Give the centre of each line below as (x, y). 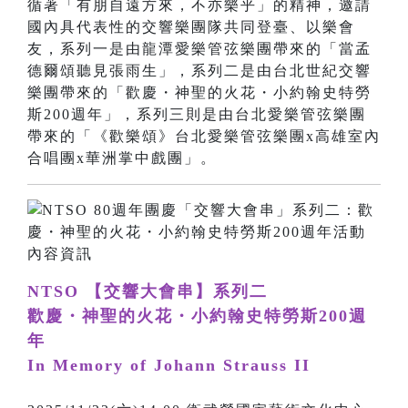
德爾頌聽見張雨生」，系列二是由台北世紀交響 (199, 71)
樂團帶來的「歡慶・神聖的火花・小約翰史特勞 (199, 93)
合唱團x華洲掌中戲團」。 (122, 158)
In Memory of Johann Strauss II (169, 366)
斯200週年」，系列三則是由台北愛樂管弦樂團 (197, 115)
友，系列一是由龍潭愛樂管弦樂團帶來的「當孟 (199, 49)
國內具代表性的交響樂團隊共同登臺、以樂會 (191, 27)
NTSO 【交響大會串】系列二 (148, 292)
